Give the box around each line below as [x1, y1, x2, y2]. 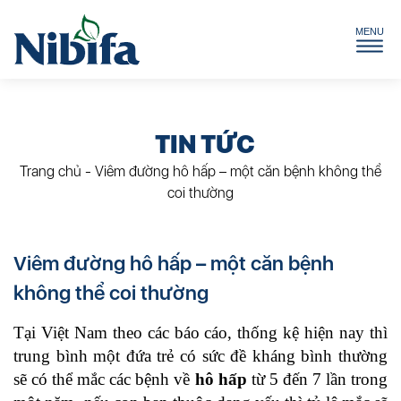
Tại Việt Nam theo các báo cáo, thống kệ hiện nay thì [13, 323, 388, 342]
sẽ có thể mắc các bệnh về [13, 370, 195, 388]
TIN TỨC [155, 129, 255, 159]
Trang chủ [20, 163, 81, 180]
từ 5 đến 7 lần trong [246, 370, 388, 388]
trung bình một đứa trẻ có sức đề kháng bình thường [13, 346, 388, 365]
